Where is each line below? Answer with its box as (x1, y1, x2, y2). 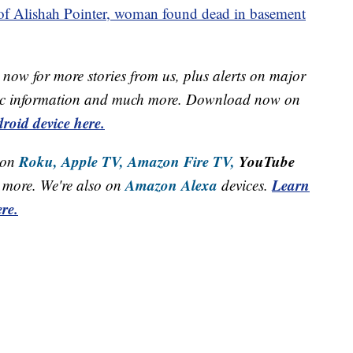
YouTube (235, 150, 295, 173)
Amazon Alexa (125, 174, 217, 196)
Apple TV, (61, 150, 124, 173)
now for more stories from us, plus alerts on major (3, 65, 306, 86)
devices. (221, 175, 272, 195)
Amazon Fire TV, (128, 150, 235, 173)
